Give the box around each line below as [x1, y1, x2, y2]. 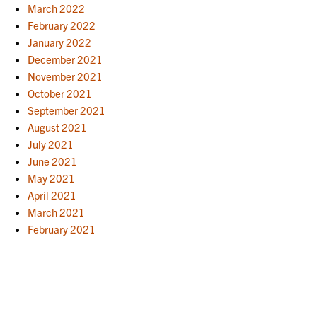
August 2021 [28, 120, 88, 134]
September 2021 [28, 103, 106, 117]
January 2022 [28, 35, 92, 49]
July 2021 [28, 137, 74, 151]
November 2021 [28, 69, 103, 83]
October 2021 [28, 86, 93, 100]
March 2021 [28, 204, 86, 219]
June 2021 [28, 154, 78, 168]
